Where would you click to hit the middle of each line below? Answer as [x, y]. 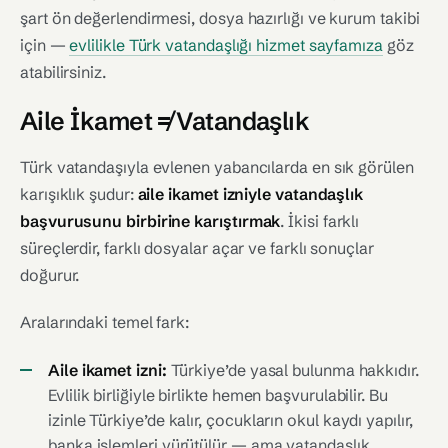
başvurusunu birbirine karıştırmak [150, 221]
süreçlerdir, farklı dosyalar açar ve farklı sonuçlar [197, 248]
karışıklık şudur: [79, 194]
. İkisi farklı [320, 221]
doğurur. [50, 275]
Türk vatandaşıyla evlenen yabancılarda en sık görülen [217, 167]
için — [45, 45]
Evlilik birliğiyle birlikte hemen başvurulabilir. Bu [218, 395]
